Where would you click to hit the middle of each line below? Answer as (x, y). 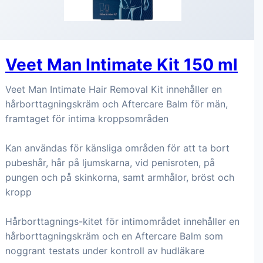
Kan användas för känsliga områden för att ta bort (117, 148)
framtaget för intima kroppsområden (87, 119)
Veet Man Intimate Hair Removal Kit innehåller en (114, 89)
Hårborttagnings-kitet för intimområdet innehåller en (122, 221)
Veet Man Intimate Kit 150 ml (122, 65)
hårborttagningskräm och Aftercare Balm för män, (117, 104)
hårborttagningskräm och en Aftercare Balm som (114, 236)
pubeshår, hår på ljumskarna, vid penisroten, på (110, 163)
